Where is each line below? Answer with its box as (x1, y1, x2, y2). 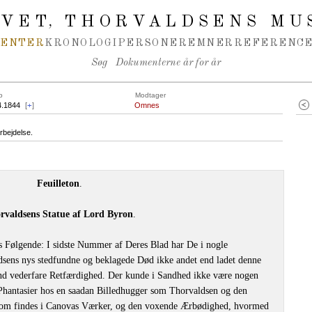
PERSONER (117, 38, 188, 48)
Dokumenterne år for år (116, 58, 221, 68)
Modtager (135, 91, 166, 99)
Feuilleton (37, 178, 79, 189)
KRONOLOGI (45, 38, 118, 48)
